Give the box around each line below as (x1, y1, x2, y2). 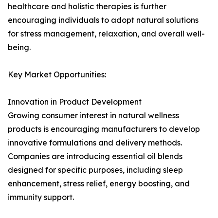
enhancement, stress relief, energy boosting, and (8, 179, 190, 189)
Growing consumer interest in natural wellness (8, 110, 179, 121)
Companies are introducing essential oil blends (8, 151, 182, 162)
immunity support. (8, 192, 74, 202)
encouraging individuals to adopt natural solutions (8, 15, 199, 25)
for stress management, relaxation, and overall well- (8, 29, 205, 39)
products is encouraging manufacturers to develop (8, 124, 200, 134)
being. (8, 42, 31, 53)
